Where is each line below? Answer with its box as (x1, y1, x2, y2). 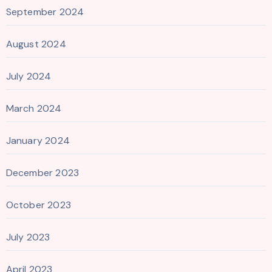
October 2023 (5, 199, 71, 212)
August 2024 (5, 38, 66, 51)
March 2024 (5, 102, 62, 115)
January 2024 (5, 134, 70, 148)
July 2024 (5, 70, 52, 83)
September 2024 (5, 5, 84, 19)
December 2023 (5, 166, 80, 180)
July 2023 (5, 231, 50, 244)
